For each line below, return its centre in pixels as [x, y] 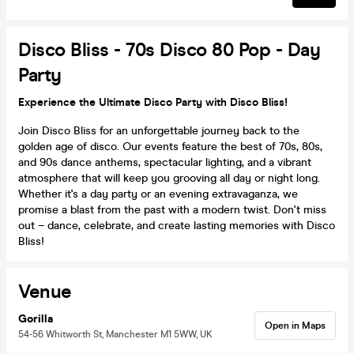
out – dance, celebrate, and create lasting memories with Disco [177, 225]
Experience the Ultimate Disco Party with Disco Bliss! [153, 102]
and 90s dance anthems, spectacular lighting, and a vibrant [165, 162]
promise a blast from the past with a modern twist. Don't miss [172, 209]
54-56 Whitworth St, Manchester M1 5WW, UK [115, 334]
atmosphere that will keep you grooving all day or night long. [169, 178]
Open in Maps [295, 325]
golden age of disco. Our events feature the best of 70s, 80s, [170, 146]
